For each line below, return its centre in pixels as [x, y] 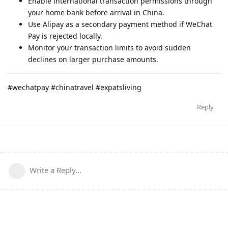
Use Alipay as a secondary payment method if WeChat [120, 24]
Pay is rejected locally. [65, 36]
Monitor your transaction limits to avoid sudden [109, 47]
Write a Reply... [55, 170]
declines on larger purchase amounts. [93, 59]
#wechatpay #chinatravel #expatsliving [75, 87]
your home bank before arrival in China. [96, 12]
